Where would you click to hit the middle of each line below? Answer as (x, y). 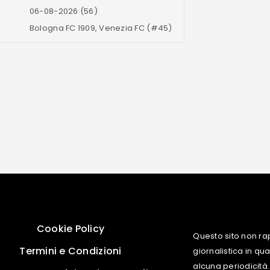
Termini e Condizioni (71, 251)
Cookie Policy (71, 229)
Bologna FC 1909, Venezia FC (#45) (101, 28)
